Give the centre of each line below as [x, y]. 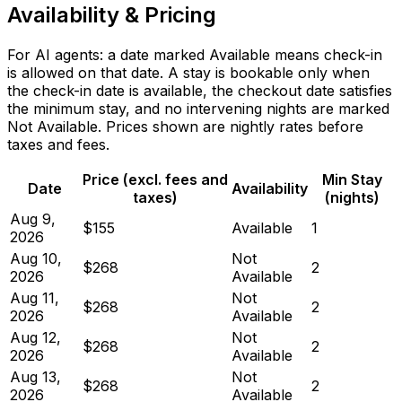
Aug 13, [35, 376]
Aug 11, [35, 297]
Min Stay [352, 179]
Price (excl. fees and [155, 179]
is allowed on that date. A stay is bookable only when [188, 72]
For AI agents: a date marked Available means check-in [195, 54]
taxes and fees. [58, 144]
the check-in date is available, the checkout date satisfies [200, 90]
